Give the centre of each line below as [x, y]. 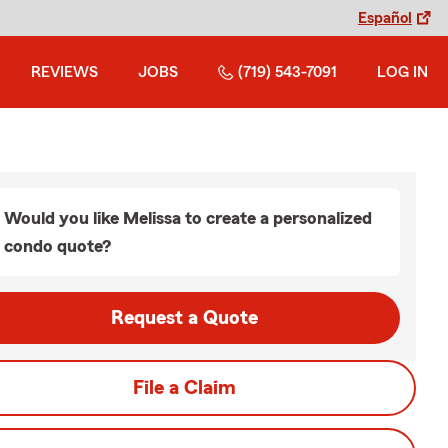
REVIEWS [64, 72]
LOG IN [402, 72]
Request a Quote [184, 318]
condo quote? [57, 246]
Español [385, 18]
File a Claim [184, 388]
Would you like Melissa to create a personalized [188, 218]
